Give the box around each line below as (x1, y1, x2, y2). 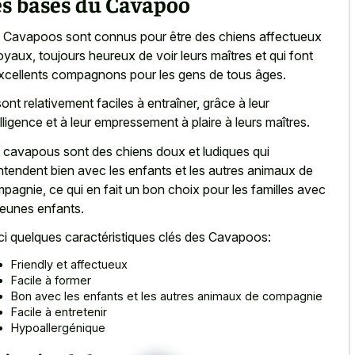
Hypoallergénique (11, 320, 105, 334)
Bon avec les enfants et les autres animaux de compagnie (11, 288, 323, 303)
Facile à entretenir (11, 304, 107, 319)
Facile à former (11, 273, 91, 287)
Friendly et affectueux (11, 257, 128, 271)
